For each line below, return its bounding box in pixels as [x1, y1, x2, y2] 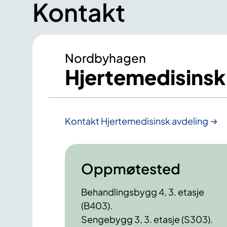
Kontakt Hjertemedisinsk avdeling [65, 115, 208, 127]
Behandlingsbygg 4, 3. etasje [81, 186, 204, 198]
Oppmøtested [81, 160, 180, 178]
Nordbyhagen [65, 50, 146, 66]
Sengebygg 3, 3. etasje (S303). [81, 213, 213, 225]
